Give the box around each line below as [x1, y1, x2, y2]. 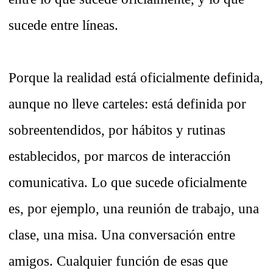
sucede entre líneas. [9, 17, 118, 34]
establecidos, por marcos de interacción [9, 148, 231, 165]
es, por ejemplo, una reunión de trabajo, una [9, 200, 259, 217]
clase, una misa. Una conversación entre [9, 227, 235, 243]
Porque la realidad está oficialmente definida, [9, 69, 263, 86]
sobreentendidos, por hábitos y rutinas [9, 122, 225, 138]
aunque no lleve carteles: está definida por [9, 96, 246, 112]
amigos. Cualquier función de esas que [9, 253, 228, 269]
